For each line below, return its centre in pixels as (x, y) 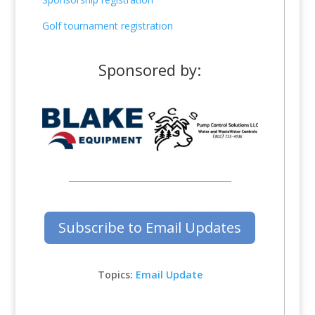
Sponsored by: (150, 69)
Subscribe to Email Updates (150, 228)
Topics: (116, 275)
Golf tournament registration (107, 25)
